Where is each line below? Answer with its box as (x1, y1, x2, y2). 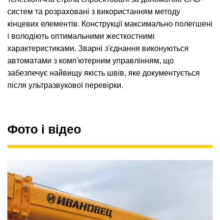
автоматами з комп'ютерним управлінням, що (7, 56, 174, 65)
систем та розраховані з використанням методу (7, 7, 180, 16)
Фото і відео (7, 122, 81, 137)
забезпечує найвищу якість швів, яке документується (7, 69, 200, 78)
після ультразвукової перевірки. (7, 81, 123, 90)
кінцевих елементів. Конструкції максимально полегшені (7, 20, 213, 28)
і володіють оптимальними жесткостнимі (7, 32, 155, 41)
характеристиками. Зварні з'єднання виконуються (7, 44, 189, 53)
